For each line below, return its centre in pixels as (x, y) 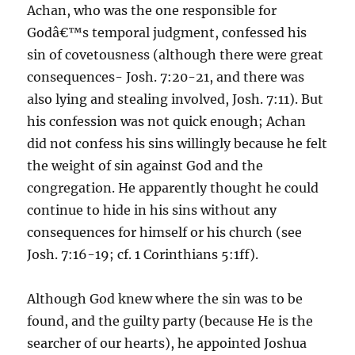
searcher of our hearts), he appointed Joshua (167, 343)
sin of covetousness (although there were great (176, 55)
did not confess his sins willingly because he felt (177, 143)
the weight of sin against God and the (145, 166)
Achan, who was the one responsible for (152, 10)
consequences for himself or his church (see (165, 232)
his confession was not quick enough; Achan (167, 121)
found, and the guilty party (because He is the (170, 321)
